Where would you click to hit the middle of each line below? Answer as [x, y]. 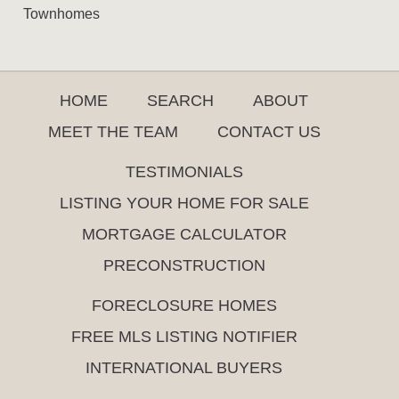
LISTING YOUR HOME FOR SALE [184, 203]
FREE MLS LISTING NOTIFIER [184, 336]
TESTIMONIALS [184, 171]
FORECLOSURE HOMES [184, 305]
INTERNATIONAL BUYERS [184, 367]
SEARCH [180, 100]
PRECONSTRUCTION [184, 265]
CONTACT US [269, 131]
